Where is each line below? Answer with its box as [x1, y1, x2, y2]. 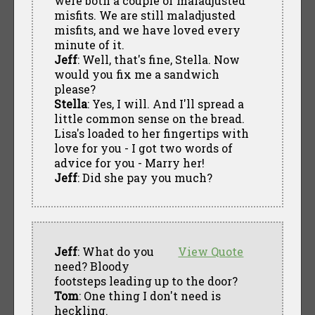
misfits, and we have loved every [53, 22, 240, 37]
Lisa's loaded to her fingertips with [53, 125, 249, 141]
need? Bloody [53, 258, 129, 274]
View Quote [178, 243, 244, 259]
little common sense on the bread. [53, 110, 245, 126]
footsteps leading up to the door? [53, 273, 238, 288]
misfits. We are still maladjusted [53, 7, 236, 22]
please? [53, 81, 96, 96]
